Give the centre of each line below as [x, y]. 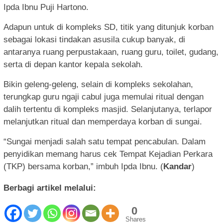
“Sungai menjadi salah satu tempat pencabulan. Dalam [105, 142]
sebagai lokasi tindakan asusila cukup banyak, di [94, 40]
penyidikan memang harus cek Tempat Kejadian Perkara [108, 154]
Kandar [177, 167]
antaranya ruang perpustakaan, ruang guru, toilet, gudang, [111, 52]
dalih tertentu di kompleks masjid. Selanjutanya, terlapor [108, 110]
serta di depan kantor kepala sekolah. [73, 65]
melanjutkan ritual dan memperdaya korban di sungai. [103, 122]
